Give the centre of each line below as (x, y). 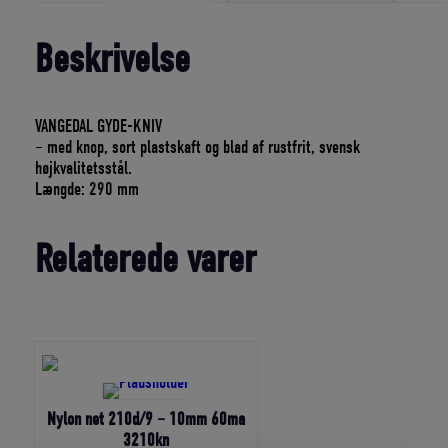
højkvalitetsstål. (84, 168)
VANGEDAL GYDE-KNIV (99, 126)
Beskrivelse (113, 59)
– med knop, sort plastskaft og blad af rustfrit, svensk (198, 147)
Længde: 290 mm (87, 189)
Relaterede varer (146, 258)
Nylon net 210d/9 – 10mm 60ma (146, 419)
